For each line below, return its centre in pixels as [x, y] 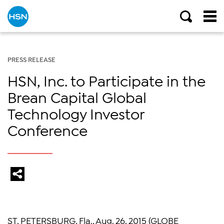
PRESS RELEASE [31, 59]
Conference [47, 129]
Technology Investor [76, 113]
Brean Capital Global [77, 96]
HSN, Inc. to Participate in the [106, 80]
